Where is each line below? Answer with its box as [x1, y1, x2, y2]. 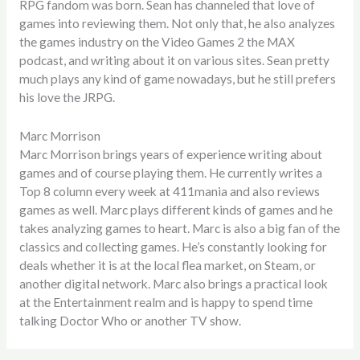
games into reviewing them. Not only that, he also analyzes [18, 16, 335, 31]
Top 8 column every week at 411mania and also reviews [18, 184, 320, 199]
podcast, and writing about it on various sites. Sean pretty [18, 53, 329, 68]
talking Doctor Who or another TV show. [18, 313, 241, 329]
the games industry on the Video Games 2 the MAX [18, 35, 295, 50]
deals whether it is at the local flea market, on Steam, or [18, 258, 316, 273]
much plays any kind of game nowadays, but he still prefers [18, 72, 336, 87]
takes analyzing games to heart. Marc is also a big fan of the [18, 221, 340, 236]
